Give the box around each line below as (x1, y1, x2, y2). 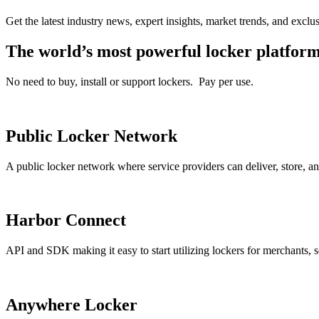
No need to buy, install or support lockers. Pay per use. (6, 75, 253, 88)
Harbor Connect (6, 211, 126, 230)
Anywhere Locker (6, 296, 137, 315)
